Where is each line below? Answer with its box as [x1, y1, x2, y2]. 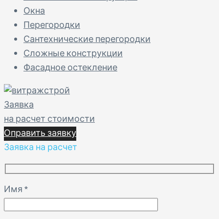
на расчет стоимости [4, 112, 95, 127]
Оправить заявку [4, 126, 76, 141]
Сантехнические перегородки [23, 32, 151, 47]
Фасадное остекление [23, 61, 117, 75]
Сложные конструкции [23, 46, 123, 61]
